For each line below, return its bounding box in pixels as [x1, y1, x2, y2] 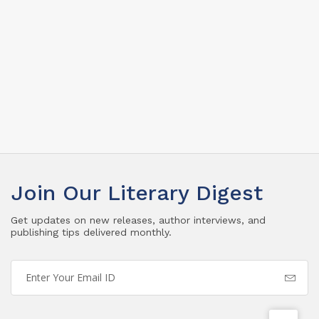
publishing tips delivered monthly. [11, 226, 172, 238]
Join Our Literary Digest [11, 179, 263, 205]
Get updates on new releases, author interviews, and [11, 214, 266, 226]
